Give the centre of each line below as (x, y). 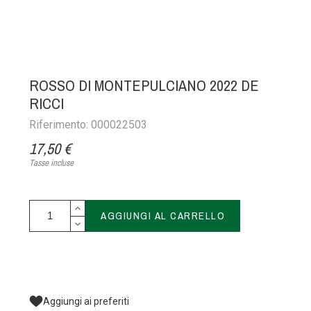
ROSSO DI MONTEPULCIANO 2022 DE (144, 86)
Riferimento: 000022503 (89, 125)
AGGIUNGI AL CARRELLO (163, 216)
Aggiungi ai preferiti (86, 301)
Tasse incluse (52, 163)
